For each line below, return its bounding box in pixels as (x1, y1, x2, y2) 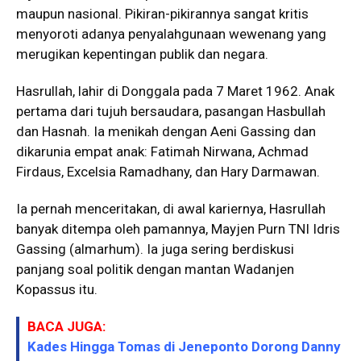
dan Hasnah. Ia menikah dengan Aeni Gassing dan (16, 122, 316, 139)
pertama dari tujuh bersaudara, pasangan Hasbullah (16, 102, 326, 119)
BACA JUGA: (27, 317, 106, 334)
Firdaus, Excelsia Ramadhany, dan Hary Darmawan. (16, 163, 320, 180)
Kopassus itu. (16, 280, 98, 297)
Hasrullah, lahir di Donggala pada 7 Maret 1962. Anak (16, 82, 334, 99)
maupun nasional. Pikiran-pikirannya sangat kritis (16, 5, 309, 22)
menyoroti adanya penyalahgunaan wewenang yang (16, 25, 326, 42)
